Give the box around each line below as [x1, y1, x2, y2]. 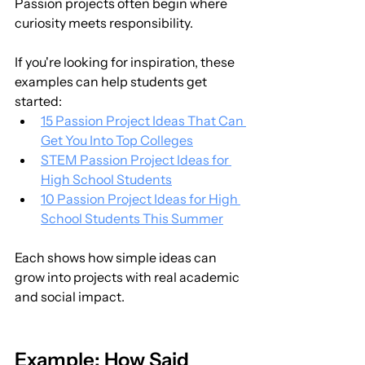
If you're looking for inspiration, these [15, 54, 237, 71]
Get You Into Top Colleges [41, 132, 193, 149]
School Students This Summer [41, 210, 223, 227]
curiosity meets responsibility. [15, 15, 193, 32]
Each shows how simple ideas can [15, 249, 219, 266]
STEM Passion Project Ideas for [41, 152, 231, 169]
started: [15, 93, 62, 110]
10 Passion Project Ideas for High [41, 191, 240, 208]
